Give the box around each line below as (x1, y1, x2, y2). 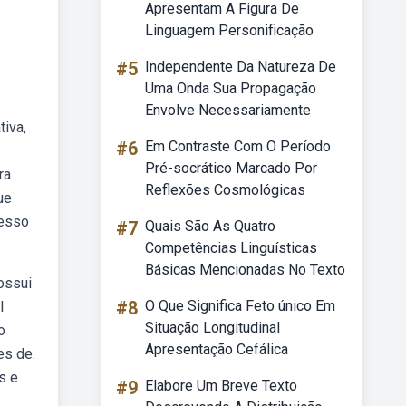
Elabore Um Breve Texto (145, 377, 297, 394)
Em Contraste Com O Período (145, 138, 331, 155)
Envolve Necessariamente (145, 101, 311, 119)
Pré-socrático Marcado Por (145, 159, 317, 177)
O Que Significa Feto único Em (145, 297, 335, 314)
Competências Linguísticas (145, 239, 317, 256)
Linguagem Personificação (145, 22, 314, 39)
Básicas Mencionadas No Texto (145, 261, 345, 278)
